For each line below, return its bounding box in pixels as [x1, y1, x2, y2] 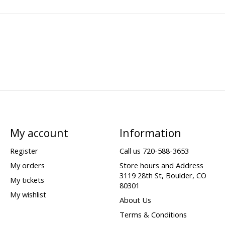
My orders [10, 160, 45, 170]
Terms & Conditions [119, 209, 187, 220]
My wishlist [10, 189, 46, 200]
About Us [119, 195, 151, 205]
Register [10, 145, 38, 156]
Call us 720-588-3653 [119, 145, 189, 156]
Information [119, 125, 181, 140]
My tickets [10, 175, 44, 185]
